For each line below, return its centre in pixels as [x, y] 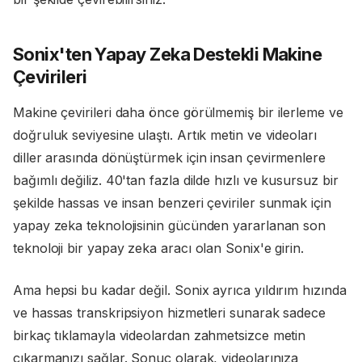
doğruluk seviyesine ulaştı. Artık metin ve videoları [165, 135]
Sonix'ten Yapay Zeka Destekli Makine [168, 55]
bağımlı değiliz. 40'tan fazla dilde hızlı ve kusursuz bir [176, 181]
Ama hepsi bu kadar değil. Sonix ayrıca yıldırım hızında [180, 290]
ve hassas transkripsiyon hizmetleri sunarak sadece [170, 313]
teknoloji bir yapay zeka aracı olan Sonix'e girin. [159, 248]
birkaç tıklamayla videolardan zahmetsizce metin [160, 336]
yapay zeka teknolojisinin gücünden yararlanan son [170, 226]
